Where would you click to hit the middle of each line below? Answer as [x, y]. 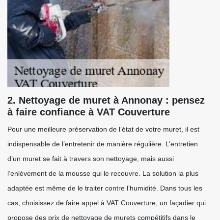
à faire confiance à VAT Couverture [89, 112]
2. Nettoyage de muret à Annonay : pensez [106, 100]
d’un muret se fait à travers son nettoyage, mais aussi [91, 159]
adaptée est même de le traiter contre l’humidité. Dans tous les [105, 188]
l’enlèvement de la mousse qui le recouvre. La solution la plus [103, 173]
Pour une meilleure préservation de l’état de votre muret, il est [103, 129]
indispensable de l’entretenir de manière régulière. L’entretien [103, 144]
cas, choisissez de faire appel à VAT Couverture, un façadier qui [107, 203]
